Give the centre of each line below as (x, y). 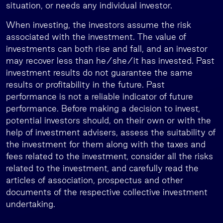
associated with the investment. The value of (96, 37)
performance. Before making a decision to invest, (103, 108)
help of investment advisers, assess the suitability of (111, 132)
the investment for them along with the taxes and (106, 144)
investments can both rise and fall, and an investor (107, 49)
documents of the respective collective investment (107, 192)
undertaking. (31, 204)
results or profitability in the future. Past (85, 84)
